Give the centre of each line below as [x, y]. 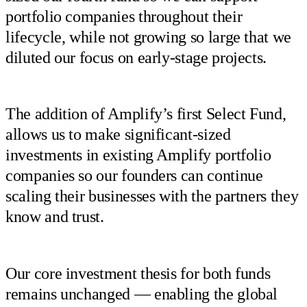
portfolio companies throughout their [124, 16]
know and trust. [55, 217]
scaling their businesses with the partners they [152, 196]
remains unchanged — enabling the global [142, 294]
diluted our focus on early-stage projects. [136, 57]
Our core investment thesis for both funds [138, 273]
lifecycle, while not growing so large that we [148, 37]
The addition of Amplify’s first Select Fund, [146, 114]
